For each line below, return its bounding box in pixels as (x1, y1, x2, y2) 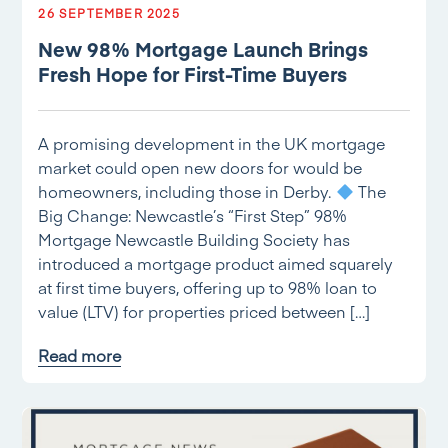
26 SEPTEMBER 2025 (38, 5, 180, 21)
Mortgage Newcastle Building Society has (38, 228, 351, 250)
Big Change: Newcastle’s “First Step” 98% (38, 204, 348, 226)
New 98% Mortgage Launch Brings (38, 35, 369, 62)
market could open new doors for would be (38, 156, 363, 178)
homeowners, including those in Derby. (38, 180, 336, 202)
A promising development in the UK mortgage (38, 132, 386, 154)
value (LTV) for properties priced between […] (38, 300, 371, 322)
